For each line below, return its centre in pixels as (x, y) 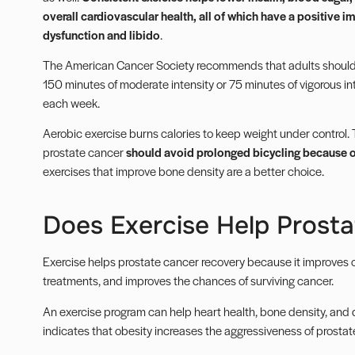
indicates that (78, 330)
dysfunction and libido (101, 34)
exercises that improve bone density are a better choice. (183, 171)
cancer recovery (204, 261)
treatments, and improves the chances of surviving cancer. (188, 281)
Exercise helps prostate (103, 261)
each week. (71, 102)
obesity (133, 330)
